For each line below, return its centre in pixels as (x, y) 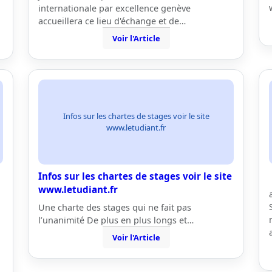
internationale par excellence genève (114, 8)
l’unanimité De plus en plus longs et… (116, 220)
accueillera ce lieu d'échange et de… (112, 21)
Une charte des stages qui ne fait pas (115, 207)
